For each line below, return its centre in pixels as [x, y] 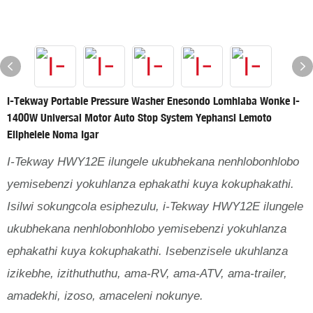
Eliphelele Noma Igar [53, 134]
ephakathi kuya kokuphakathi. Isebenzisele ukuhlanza [147, 251]
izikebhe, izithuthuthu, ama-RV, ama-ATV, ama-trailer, [147, 274]
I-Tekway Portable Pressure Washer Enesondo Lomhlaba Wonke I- [153, 101]
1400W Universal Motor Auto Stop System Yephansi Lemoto [139, 117]
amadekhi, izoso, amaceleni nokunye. [105, 296]
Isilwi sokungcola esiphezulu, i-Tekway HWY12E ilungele [155, 206]
